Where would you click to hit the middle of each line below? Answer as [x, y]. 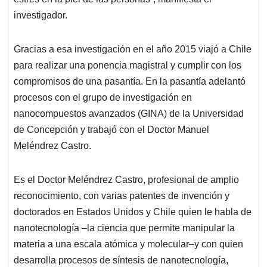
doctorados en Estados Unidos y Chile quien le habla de [133, 212]
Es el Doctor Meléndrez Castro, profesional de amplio [126, 180]
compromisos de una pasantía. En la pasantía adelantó [130, 82]
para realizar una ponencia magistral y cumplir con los [128, 66]
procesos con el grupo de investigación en [103, 98]
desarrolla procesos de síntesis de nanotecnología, [121, 260]
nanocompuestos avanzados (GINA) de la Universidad [129, 114]
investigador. [41, 15]
